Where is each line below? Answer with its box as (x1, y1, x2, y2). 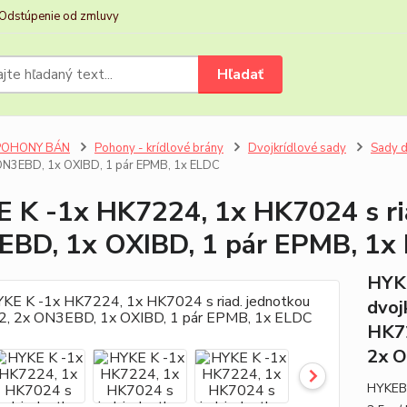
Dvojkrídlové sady (247, 140, 346, 156)
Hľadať (217, 64, 264, 84)
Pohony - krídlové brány (94, 140, 223, 156)
